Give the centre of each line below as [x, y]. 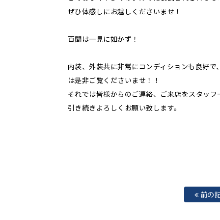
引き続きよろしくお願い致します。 [124, 107]
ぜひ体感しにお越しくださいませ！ [124, 11]
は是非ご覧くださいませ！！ [114, 80]
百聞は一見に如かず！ [103, 39]
